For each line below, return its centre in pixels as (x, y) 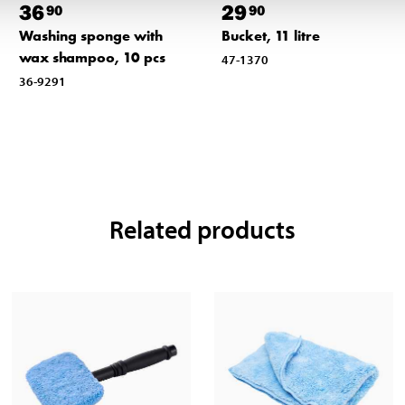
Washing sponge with (90, 36)
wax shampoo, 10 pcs (92, 58)
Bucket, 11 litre (270, 36)
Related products (202, 230)
